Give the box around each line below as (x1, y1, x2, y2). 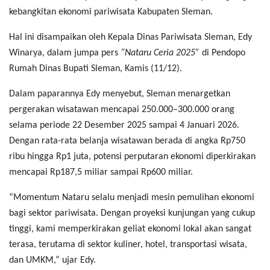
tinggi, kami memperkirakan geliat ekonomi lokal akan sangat (9, 224, 251, 234)
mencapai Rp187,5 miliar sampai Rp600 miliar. (9, 167, 193, 177)
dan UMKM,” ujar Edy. (9, 255, 96, 265)
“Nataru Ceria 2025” (121, 48, 199, 58)
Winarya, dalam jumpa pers (9, 48, 121, 58)
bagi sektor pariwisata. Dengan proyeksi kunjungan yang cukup (9, 208, 255, 218)
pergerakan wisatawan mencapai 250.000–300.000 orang (9, 104, 234, 115)
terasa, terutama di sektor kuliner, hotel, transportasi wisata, (9, 239, 247, 250)
